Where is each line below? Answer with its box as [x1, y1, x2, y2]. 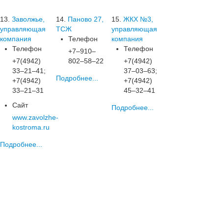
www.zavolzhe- [12, 113, 58, 121]
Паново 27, [67, 15, 104, 23]
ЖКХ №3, [123, 15, 154, 23]
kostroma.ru [12, 123, 50, 131]
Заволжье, [12, 15, 45, 23]
